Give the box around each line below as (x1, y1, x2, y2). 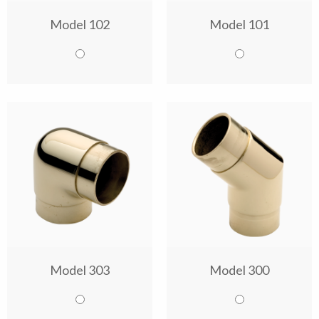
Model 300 (209, 262, 269, 278)
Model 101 (209, 16, 269, 32)
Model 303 (50, 262, 110, 278)
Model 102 (50, 16, 110, 32)
